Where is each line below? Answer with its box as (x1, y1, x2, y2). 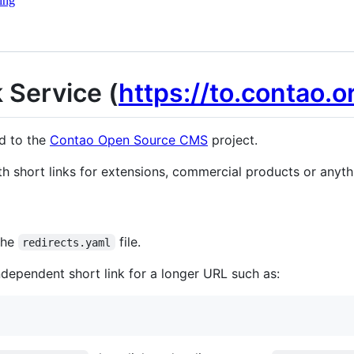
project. (208, 131, 258, 148)
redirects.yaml (22, 235, 111, 249)
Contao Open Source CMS (50, 131, 208, 148)
